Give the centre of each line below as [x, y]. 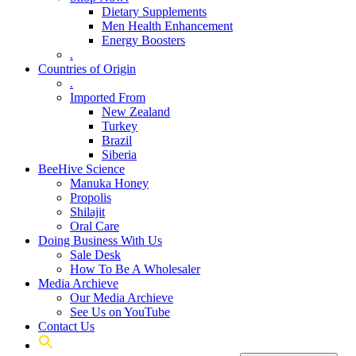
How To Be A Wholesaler [135, 269]
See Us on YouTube [120, 311]
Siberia [119, 154]
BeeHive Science [81, 168]
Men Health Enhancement [167, 25]
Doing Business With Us [100, 240]
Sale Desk [95, 254]
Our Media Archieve [122, 297]
